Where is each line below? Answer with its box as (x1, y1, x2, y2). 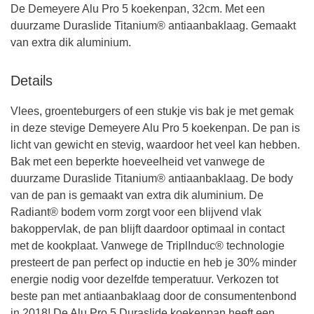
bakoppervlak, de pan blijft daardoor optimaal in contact (11, 223, 285, 235)
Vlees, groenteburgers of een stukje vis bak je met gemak (11, 105, 294, 117)
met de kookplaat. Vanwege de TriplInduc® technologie (11, 240, 285, 252)
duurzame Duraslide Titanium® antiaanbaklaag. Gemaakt (11, 20, 296, 32)
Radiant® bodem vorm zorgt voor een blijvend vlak (11, 206, 261, 218)
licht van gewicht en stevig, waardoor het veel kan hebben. (11, 139, 300, 151)
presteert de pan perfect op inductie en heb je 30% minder (11, 257, 296, 268)
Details (11, 73, 53, 88)
